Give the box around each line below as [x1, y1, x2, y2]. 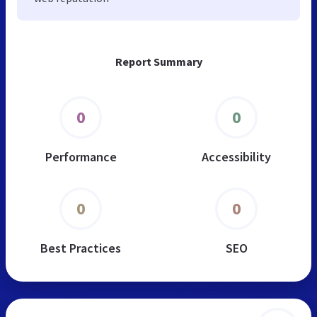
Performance [45, 148, 117, 165]
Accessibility [202, 148, 271, 165]
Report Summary [115, 54, 202, 69]
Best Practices [40, 239, 121, 256]
